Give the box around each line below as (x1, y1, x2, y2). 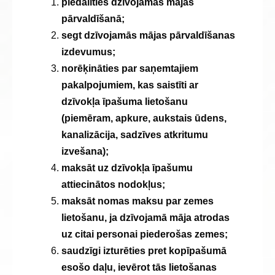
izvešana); (61, 146, 109, 157)
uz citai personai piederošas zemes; (61, 229, 228, 239)
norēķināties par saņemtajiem (61, 63, 198, 74)
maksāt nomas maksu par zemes (61, 196, 214, 206)
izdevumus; (61, 47, 115, 57)
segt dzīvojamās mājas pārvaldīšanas (61, 30, 235, 41)
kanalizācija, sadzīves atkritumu (61, 130, 208, 140)
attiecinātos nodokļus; (61, 179, 165, 190)
